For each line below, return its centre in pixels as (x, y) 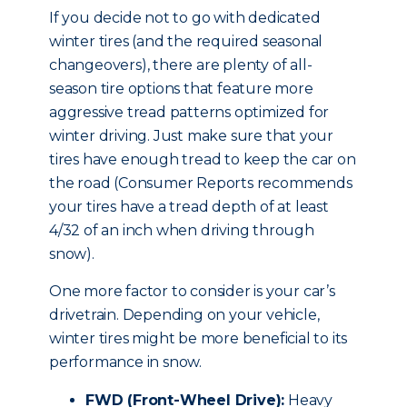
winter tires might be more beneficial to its (199, 338)
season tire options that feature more (181, 89)
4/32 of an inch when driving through (182, 230)
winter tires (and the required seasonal (186, 41)
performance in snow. (126, 362)
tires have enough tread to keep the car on (203, 159)
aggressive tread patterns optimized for (189, 112)
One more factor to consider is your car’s (192, 291)
